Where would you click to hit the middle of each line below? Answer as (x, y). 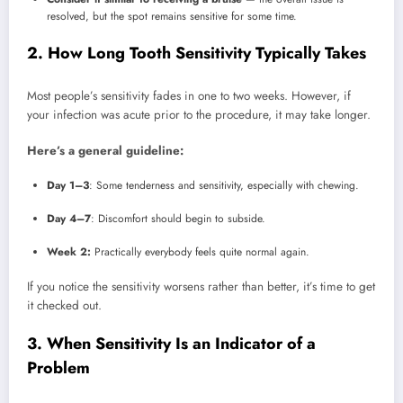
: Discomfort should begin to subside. (178, 218)
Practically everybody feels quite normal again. (200, 251)
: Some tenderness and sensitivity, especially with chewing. (224, 185)
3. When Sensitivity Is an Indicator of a (171, 344)
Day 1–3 (68, 185)
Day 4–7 (69, 218)
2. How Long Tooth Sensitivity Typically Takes (197, 54)
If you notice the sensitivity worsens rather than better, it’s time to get (201, 286)
